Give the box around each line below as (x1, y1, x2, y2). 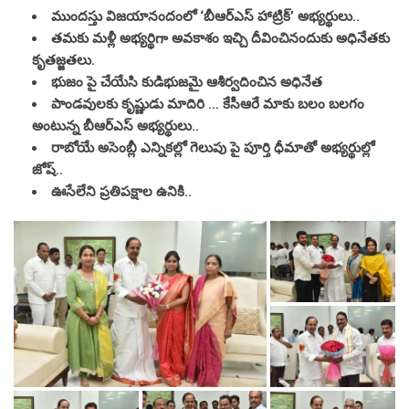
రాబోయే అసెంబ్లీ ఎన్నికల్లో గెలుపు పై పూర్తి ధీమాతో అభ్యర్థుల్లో (51, 139, 374, 156)
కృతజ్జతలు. (32, 51, 95, 68)
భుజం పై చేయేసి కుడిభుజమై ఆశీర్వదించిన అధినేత (51, 73, 326, 90)
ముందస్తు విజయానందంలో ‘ (51, 7, 204, 25)
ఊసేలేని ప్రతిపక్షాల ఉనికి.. (51, 183, 192, 200)
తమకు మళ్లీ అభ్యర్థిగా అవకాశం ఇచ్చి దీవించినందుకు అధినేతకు (51, 29, 390, 47)
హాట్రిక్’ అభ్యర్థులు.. (257, 7, 360, 25)
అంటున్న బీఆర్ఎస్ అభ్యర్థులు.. (32, 117, 199, 134)
